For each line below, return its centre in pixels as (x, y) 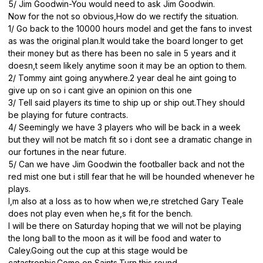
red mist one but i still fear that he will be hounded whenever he (131, 177)
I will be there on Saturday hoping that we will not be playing (125, 226)
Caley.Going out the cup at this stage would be (98, 251)
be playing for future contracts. (68, 115)
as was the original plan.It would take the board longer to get (126, 41)
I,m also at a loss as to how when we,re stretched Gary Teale (126, 201)
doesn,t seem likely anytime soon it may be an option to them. (127, 66)
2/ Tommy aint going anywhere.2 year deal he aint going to (122, 78)
